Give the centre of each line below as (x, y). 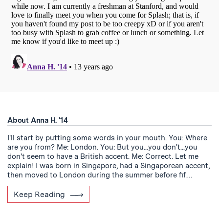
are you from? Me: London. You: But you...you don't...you (102, 147)
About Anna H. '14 (38, 120)
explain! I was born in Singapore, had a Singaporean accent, (109, 166)
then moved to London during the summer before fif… (100, 175)
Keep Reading (39, 194)
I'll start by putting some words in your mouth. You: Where (107, 138)
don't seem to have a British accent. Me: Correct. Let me (103, 156)
